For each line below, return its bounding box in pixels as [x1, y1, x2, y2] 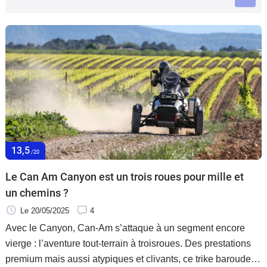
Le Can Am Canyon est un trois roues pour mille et [5, 170, 244, 183]
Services [9, 83, 44, 96]
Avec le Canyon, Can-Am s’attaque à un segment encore [5, 222, 245, 233]
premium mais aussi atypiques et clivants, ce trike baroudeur [5, 253, 259, 264]
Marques [9, 52, 46, 65]
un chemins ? [5, 186, 69, 199]
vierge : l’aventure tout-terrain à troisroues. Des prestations [5, 238, 251, 249]
